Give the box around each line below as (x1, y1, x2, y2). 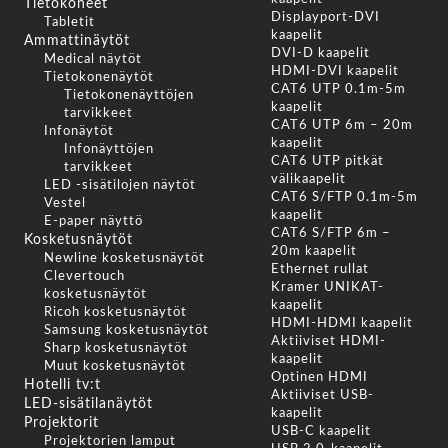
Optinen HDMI (270, 370, 368, 384)
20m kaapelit (270, 244, 357, 258)
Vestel (44, 196, 86, 210)
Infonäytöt (44, 124, 114, 138)
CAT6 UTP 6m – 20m (270, 118, 413, 132)
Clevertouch (44, 269, 125, 283)
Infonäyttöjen (64, 142, 154, 156)
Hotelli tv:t (24, 377, 101, 392)
